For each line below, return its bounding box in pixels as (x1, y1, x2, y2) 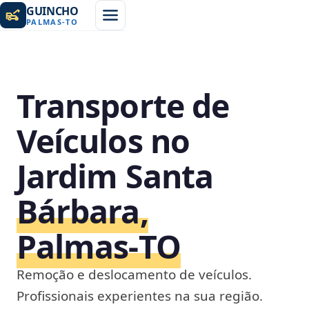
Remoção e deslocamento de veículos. (17, 266, 252, 283)
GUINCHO (26, 3, 79, 19)
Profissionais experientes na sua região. (17, 287, 263, 305)
